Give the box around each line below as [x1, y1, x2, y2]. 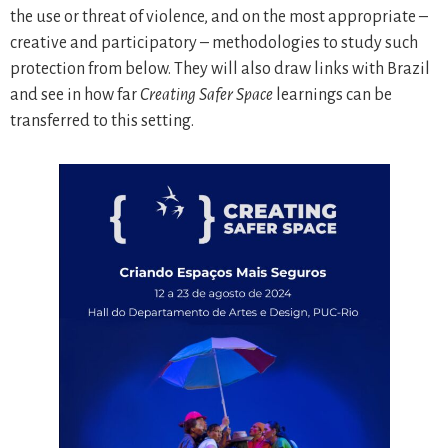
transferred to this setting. [10, 112, 194, 130]
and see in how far [10, 86, 140, 104]
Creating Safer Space [140, 86, 273, 104]
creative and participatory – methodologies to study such [10, 34, 418, 52]
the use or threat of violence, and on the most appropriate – [10, 8, 428, 26]
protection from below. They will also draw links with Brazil [10, 60, 430, 78]
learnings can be [273, 86, 392, 104]
